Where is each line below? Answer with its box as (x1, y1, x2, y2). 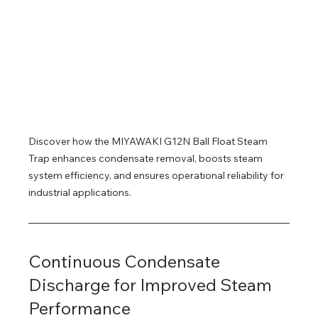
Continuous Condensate (28, 250, 224, 272)
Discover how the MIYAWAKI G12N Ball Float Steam (28, 134, 270, 148)
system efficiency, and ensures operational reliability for (28, 168, 287, 182)
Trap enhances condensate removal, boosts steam (28, 151, 265, 165)
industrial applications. (28, 185, 132, 199)
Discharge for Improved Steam (28, 273, 276, 295)
